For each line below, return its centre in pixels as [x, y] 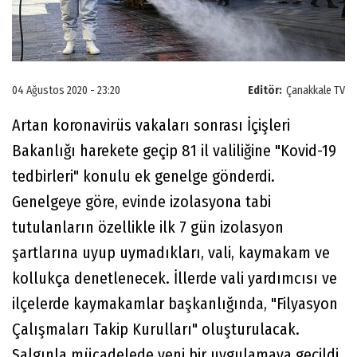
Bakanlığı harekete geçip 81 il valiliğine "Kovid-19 [174, 151]
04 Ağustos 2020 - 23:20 [66, 91]
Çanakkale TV [316, 91]
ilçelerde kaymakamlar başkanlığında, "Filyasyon [175, 304]
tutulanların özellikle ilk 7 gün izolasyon [148, 228]
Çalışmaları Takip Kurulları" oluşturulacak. [156, 330]
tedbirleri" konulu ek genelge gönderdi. [143, 177]
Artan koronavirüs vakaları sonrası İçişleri [151, 126]
